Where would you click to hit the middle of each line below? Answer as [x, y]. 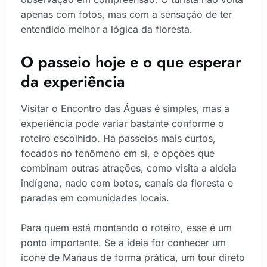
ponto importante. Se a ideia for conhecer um [123, 243]
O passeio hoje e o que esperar [131, 62]
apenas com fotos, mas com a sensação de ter [126, 15]
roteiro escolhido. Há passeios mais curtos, [118, 138]
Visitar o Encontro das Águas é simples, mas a [125, 108]
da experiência [73, 81]
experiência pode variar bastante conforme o [122, 123]
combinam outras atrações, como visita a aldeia [129, 168]
